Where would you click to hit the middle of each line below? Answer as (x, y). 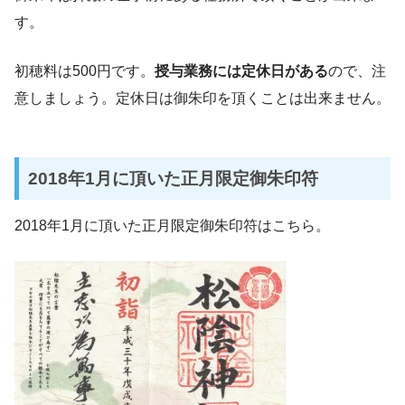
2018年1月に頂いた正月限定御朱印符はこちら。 (172, 225)
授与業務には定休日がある (241, 71)
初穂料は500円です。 (85, 71)
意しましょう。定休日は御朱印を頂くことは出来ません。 (202, 99)
